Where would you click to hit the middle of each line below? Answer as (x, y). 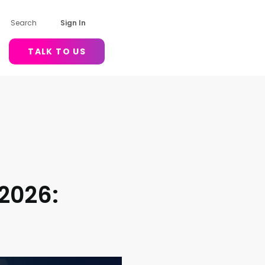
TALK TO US (57, 51)
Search (24, 23)
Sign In (73, 23)
